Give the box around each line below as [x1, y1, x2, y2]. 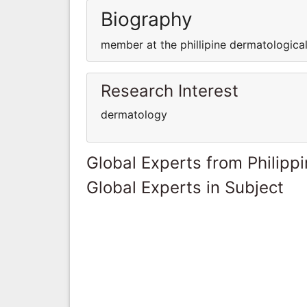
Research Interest [101, 80, 238, 101]
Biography [101, 7, 193, 31]
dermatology [101, 107, 167, 121]
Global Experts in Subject [86, 177, 284, 197]
